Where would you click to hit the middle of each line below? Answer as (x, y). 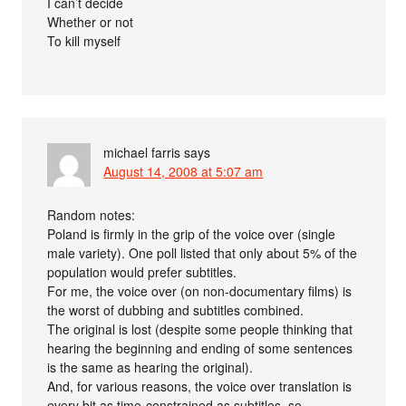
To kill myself (84, 41)
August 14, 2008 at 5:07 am (184, 172)
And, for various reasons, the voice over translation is (200, 387)
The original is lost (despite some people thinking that (200, 329)
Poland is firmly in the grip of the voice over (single (192, 234)
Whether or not (91, 22)
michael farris (142, 153)
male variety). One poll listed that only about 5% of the (203, 253)
